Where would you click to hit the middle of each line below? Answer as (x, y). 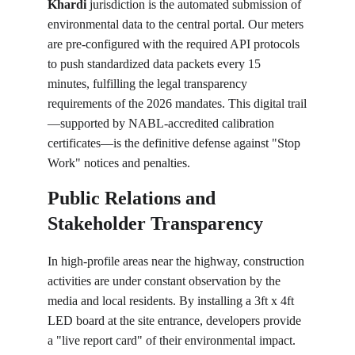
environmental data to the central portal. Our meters (177, 24)
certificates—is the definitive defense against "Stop (176, 143)
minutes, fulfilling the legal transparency (149, 84)
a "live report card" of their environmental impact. (173, 340)
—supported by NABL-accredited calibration (162, 123)
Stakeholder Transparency (155, 223)
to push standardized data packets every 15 (156, 64)
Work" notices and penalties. (119, 163)
